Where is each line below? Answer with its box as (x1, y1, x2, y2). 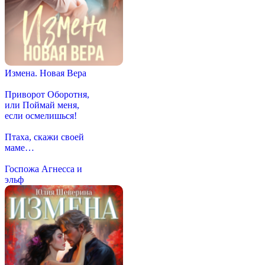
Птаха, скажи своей (5, 131, 84, 142)
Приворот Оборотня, (5, 89, 89, 99)
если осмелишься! (5, 110, 77, 121)
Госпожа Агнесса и (5, 163, 82, 174)
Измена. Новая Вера (5, 67, 86, 78)
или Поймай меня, (5, 99, 79, 110)
